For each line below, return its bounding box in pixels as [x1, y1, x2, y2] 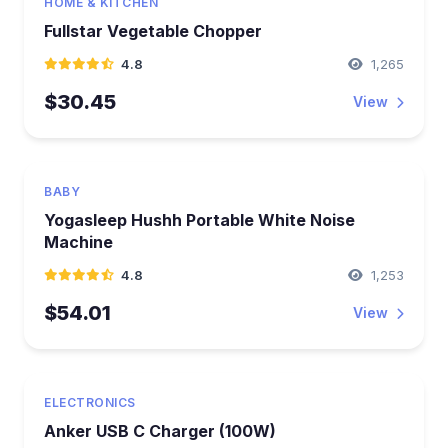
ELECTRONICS [44, 394, 136, 410]
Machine [44, 231, 113, 252]
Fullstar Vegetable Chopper [44, 20, 262, 41]
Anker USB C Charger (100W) [44, 420, 276, 441]
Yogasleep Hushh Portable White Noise [44, 209, 355, 230]
